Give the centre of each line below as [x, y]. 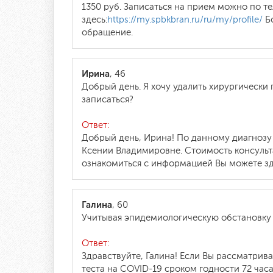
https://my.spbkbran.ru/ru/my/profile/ [185, 20]
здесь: [94, 20]
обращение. [107, 33]
